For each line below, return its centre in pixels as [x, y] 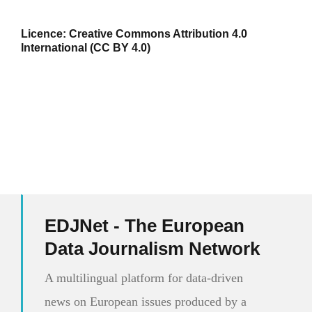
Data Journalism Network [152, 249]
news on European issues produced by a [145, 301]
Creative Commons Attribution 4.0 [158, 34]
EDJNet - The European [144, 226]
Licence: [45, 34]
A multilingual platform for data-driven [143, 278]
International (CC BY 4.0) [85, 48]
